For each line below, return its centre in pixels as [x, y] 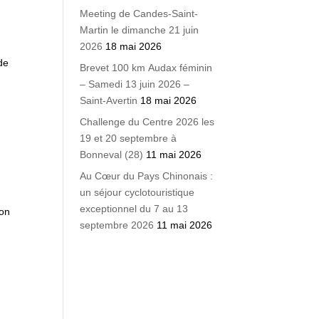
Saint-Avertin [109, 100]
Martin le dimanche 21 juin [140, 30]
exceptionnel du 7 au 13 [134, 209]
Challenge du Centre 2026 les [147, 122]
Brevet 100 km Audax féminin [146, 68]
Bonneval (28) [112, 155]
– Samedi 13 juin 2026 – [135, 84]
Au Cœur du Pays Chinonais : [147, 176]
